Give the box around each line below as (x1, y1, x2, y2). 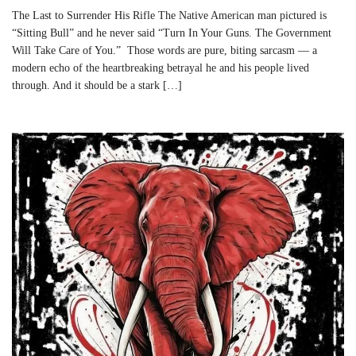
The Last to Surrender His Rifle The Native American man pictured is (12, 10, 327, 22)
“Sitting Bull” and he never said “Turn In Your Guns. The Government (12, 27, 331, 40)
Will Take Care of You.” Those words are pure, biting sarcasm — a (12, 44, 317, 57)
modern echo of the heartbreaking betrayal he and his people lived (12, 62, 309, 75)
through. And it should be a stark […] (12, 79, 182, 92)
